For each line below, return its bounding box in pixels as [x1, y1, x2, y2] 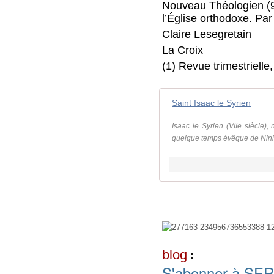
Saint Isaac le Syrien [172, 97, 251, 108]
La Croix [162, 43, 204, 56]
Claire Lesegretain [162, 28, 252, 40]
